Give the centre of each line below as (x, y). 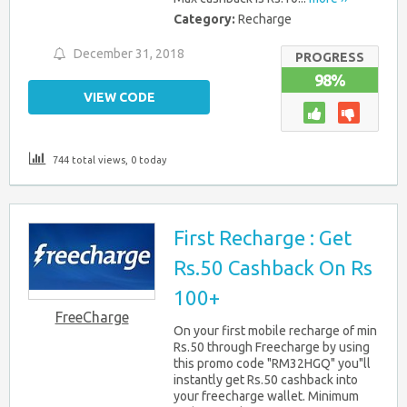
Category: (206, 20)
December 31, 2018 (129, 54)
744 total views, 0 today (108, 160)
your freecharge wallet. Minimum (266, 397)
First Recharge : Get (263, 238)
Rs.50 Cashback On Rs (273, 268)
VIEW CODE (119, 98)
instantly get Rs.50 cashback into (266, 380)
